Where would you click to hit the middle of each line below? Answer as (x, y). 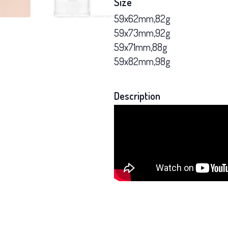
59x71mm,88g (141, 47)
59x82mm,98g (142, 61)
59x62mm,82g (142, 18)
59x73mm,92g (142, 33)
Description (137, 96)
